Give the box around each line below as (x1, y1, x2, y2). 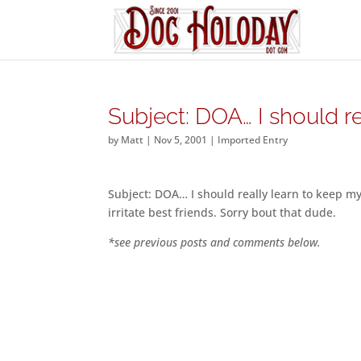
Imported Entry (218, 133, 288, 147)
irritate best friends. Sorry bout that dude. (108, 205, 337, 220)
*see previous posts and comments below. (108, 234, 322, 250)
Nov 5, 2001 (154, 133, 208, 147)
